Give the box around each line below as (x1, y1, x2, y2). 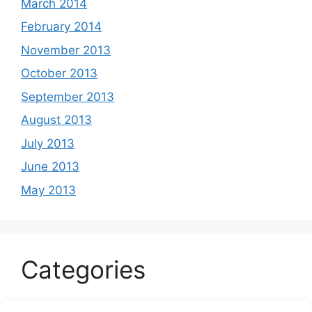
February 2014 (21, 19, 102, 33)
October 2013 (21, 66, 97, 80)
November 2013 (21, 42, 111, 57)
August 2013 (21, 113, 92, 127)
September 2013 (21, 89, 114, 104)
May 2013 (21, 182, 76, 197)
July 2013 (21, 136, 75, 150)
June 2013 (21, 159, 79, 173)
